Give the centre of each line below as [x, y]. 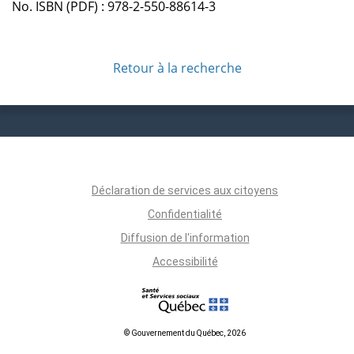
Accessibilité [185, 261]
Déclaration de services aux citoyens [185, 190]
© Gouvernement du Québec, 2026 [185, 333]
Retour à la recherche [177, 68]
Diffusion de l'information [185, 237]
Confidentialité [185, 214]
